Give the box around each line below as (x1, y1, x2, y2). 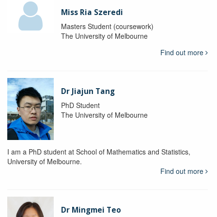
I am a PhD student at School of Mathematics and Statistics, (7, 146, 190, 156)
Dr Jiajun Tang (61, 86, 115, 96)
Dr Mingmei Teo (61, 204, 121, 215)
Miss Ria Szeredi (61, 7, 123, 17)
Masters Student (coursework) (61, 21, 154, 31)
